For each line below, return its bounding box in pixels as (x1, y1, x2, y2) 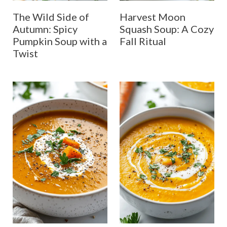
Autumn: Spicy (12, 22, 78, 35)
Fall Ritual (120, 34, 166, 47)
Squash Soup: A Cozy (120, 22, 214, 35)
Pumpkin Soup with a (12, 34, 107, 47)
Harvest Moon (120, 10, 185, 23)
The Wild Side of (12, 10, 89, 23)
